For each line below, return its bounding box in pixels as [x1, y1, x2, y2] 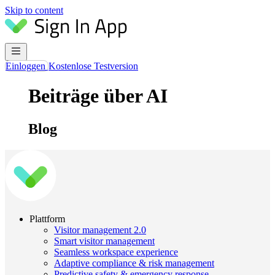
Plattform [29, 213, 65, 224]
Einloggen [6, 61, 48, 71]
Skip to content [5, 5, 63, 15]
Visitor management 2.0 [54, 224, 146, 235]
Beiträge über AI [28, 85, 168, 107]
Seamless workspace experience [54, 246, 178, 257]
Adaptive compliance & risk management [54, 257, 214, 268]
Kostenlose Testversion [48, 61, 138, 71]
